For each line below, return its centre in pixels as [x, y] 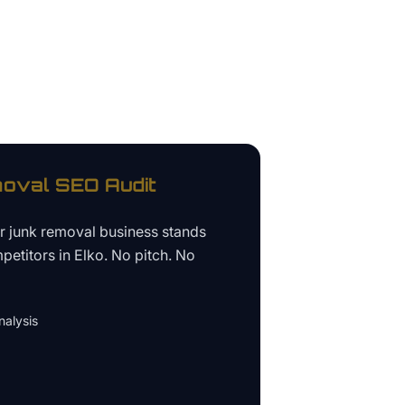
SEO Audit [103, 185]
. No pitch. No [150, 255]
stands [182, 232]
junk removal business [84, 232]
